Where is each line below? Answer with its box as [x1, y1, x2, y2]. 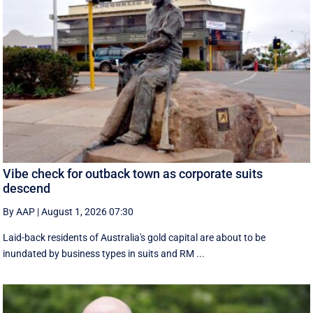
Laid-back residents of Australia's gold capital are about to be [3, 232, 266, 244]
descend [3, 181, 51, 196]
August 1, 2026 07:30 [41, 206, 134, 218]
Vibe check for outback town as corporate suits [3, 166, 263, 182]
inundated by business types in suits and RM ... [3, 248, 205, 260]
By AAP [3, 206, 36, 218]
